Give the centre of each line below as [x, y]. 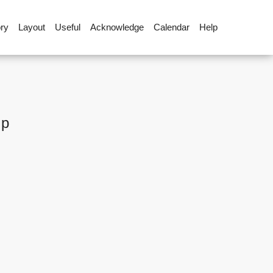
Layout [31, 27]
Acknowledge [117, 27]
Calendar [171, 27]
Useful [67, 27]
